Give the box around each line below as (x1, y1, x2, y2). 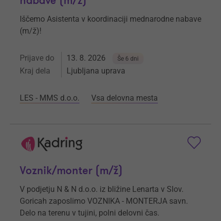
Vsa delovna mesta (91, 93, 158, 103)
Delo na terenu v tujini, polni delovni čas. (20, 208, 159, 218)
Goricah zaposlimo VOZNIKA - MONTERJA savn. (20, 196, 188, 206)
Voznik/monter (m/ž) (20, 164, 123, 179)
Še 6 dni (117, 55, 139, 62)
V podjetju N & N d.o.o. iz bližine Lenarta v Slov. (20, 184, 184, 194)
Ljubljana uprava (67, 66, 125, 75)
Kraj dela (20, 66, 50, 75)
